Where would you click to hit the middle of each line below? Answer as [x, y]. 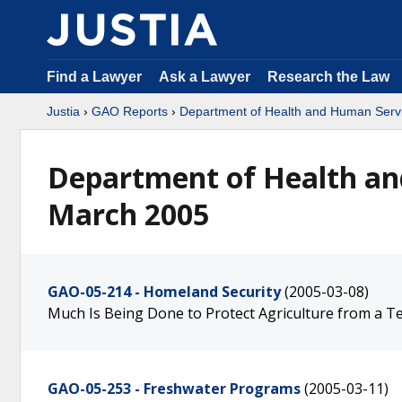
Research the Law [328, 77]
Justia [63, 111]
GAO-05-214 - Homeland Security [164, 292]
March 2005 [128, 214]
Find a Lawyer [94, 77]
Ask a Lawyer [206, 77]
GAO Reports [130, 111]
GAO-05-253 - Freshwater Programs [174, 389]
